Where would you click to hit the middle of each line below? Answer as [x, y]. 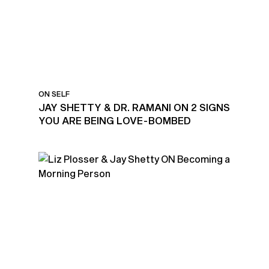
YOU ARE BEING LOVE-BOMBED [115, 120]
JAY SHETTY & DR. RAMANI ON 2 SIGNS [134, 107]
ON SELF [54, 94]
